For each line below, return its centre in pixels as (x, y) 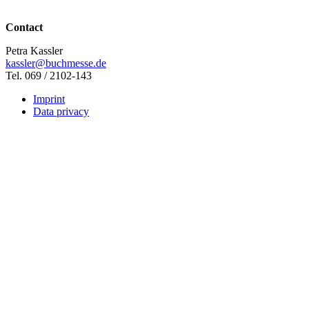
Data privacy (61, 112)
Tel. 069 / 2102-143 (49, 76)
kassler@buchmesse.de (56, 63)
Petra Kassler (34, 51)
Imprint (49, 99)
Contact (24, 28)
